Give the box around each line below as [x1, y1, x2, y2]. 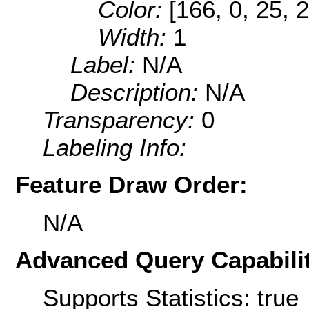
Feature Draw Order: [15, 171, 248, 199]
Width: [98, 23, 173, 51]
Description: [70, 79, 205, 106]
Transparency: [43, 106, 201, 134]
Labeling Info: [43, 134, 186, 161]
